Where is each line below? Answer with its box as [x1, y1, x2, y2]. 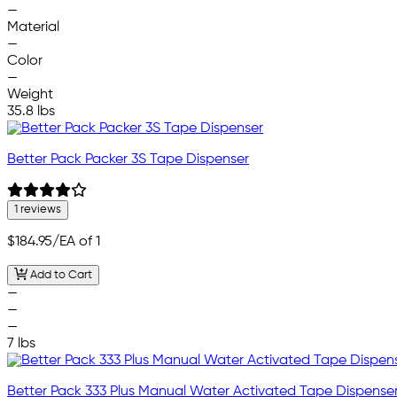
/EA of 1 [52, 235, 100, 250]
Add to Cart [27, 269, 92, 281]
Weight [7, 88, 53, 103]
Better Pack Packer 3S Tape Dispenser [7, 152, 249, 167]
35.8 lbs [7, 105, 55, 120]
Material [7, 20, 59, 35]
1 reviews [14, 204, 61, 216]
